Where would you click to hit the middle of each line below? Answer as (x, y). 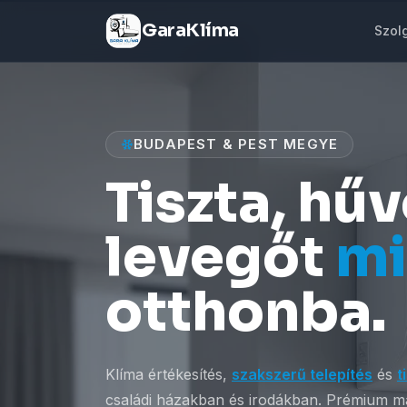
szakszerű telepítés (302, 374)
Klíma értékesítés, (169, 374)
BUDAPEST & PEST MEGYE (236, 144)
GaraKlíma (190, 30)
